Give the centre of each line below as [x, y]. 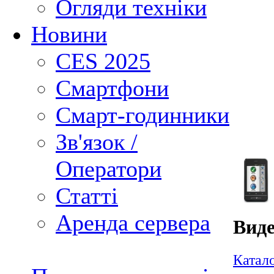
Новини [69, 34]
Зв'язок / [97, 142]
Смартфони [112, 88]
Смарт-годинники [143, 115]
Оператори [109, 169]
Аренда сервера [133, 223]
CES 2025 [103, 61]
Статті [87, 196]
